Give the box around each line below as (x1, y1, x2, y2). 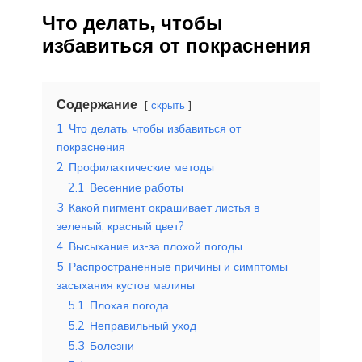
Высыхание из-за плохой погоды (69, 238, 242, 254)
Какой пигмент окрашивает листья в (69, 200, 259, 215)
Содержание (57, 95, 137, 112)
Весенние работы (90, 179, 183, 195)
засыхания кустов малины (57, 277, 195, 293)
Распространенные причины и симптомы (69, 259, 288, 274)
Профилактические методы (69, 159, 214, 175)
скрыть (151, 98, 185, 112)
